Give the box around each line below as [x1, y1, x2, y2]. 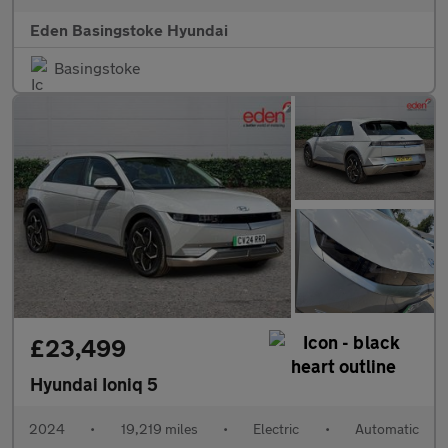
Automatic [354, 419, 419, 437]
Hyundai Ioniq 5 [30, 372, 158, 395]
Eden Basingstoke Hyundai [30, 19, 228, 39]
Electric [253, 419, 300, 437]
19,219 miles [120, 419, 198, 437]
